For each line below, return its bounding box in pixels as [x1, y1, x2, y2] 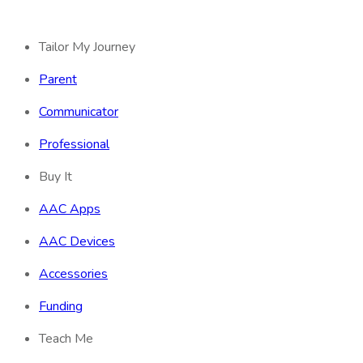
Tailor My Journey [39, 38, 135, 57]
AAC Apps [39, 200, 100, 219]
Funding [39, 297, 83, 316]
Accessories [39, 265, 108, 284]
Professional [39, 135, 109, 154]
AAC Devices [39, 233, 115, 251]
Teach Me [39, 330, 93, 348]
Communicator [39, 103, 118, 122]
